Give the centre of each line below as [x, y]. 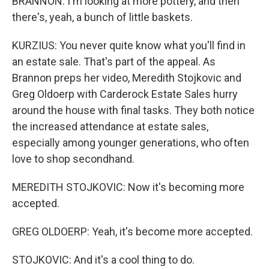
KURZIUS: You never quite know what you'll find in [129, 45]
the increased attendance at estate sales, [110, 126]
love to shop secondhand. [73, 159]
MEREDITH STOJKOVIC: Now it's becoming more [128, 187]
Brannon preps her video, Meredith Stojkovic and [127, 78]
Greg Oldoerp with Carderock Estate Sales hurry [125, 94]
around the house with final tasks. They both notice [133, 110]
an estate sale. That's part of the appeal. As [114, 62]
